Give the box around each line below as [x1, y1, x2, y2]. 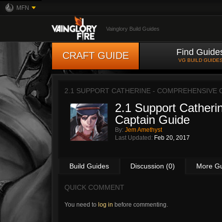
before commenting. [113, 201, 168, 208]
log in [98, 201, 113, 208]
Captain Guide [115, 113, 190, 126]
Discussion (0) [130, 162, 175, 170]
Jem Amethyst [125, 126, 162, 133]
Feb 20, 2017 [154, 134, 190, 141]
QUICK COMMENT [64, 183, 124, 191]
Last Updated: [115, 134, 154, 141]
